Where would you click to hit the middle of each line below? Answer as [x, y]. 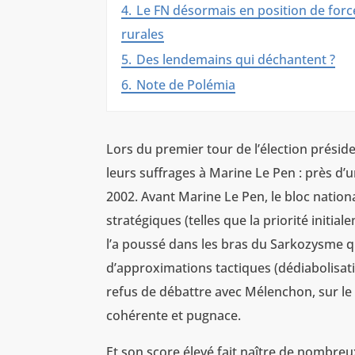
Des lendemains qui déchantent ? [236, 60]
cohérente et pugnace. [174, 316]
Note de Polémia [186, 85]
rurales [143, 34]
